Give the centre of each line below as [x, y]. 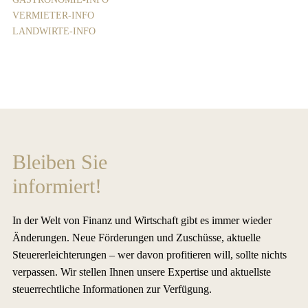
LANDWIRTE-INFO [54, 31]
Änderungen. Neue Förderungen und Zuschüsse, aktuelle [136, 237]
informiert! [57, 186]
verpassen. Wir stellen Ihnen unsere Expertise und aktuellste [141, 272]
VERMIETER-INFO [53, 15]
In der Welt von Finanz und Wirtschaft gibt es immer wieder [142, 220]
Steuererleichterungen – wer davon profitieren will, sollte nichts [149, 254]
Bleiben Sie [59, 162]
